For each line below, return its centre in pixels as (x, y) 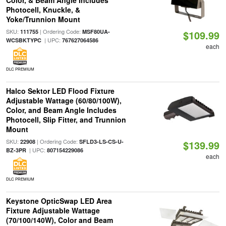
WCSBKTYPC (23, 40)
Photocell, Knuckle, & (43, 10)
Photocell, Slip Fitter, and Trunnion (66, 120)
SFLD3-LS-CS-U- (101, 142)
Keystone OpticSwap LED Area (59, 201)
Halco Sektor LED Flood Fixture (60, 91)
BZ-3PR (16, 150)
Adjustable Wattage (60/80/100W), (64, 100)
